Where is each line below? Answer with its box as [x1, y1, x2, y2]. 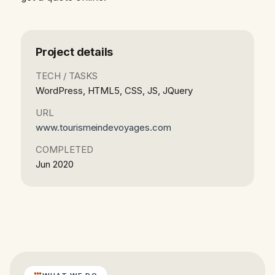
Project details [36, 45, 114, 59]
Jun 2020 [36, 158, 74, 171]
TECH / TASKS [36, 70, 98, 82]
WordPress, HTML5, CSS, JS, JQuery [36, 85, 193, 97]
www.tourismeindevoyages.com [36, 122, 171, 134]
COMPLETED [36, 144, 93, 156]
